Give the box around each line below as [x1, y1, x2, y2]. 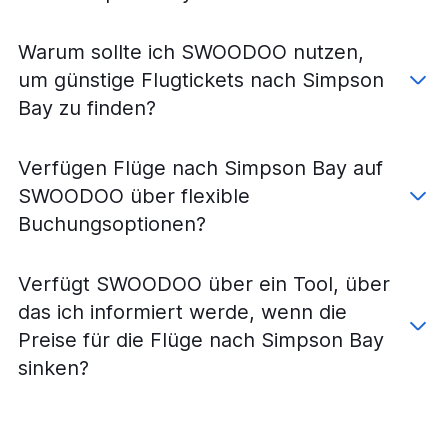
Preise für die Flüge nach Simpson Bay [18, 327, 384, 352]
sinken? [18, 355, 89, 380]
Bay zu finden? [18, 95, 156, 120]
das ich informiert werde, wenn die [18, 299, 347, 324]
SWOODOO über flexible [18, 183, 250, 208]
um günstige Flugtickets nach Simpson [18, 67, 384, 92]
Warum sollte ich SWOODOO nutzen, [18, 39, 364, 64]
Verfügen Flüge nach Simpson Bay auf [18, 155, 383, 180]
